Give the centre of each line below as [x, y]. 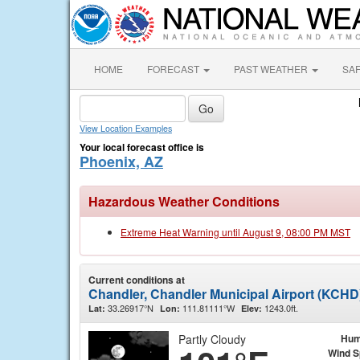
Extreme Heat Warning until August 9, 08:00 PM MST [235, 232]
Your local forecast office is [142, 147]
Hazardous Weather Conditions [184, 201]
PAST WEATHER [272, 69]
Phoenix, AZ [121, 162]
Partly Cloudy [212, 339]
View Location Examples [126, 128]
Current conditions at [137, 280]
